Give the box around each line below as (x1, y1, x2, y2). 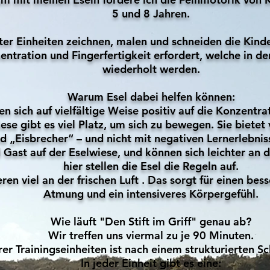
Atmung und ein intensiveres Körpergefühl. (43, 187, 259, 201)
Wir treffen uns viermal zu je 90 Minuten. (48, 228, 254, 242)
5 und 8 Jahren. (112, 7, 190, 20)
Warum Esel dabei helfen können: (67, 90, 235, 104)
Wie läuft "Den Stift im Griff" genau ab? (51, 215, 251, 228)
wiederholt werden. (102, 62, 200, 76)
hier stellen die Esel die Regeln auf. (63, 159, 239, 173)
